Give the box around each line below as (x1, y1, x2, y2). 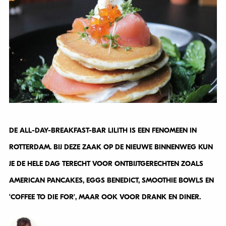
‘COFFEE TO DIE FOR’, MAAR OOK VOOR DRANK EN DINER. (9, 193, 203, 202)
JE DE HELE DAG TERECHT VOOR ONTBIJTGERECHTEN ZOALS (9, 159, 203, 168)
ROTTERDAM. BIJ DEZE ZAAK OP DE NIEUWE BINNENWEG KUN (9, 143, 213, 152)
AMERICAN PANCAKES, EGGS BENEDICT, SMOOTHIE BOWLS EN (9, 176, 214, 185)
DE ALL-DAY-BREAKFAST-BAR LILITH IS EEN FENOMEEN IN (9, 126, 197, 135)
